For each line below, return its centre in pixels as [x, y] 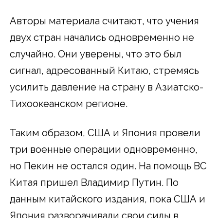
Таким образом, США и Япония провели [105, 133]
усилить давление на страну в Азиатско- [107, 87]
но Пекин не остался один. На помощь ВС [108, 166]
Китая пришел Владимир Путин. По [94, 183]
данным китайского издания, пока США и [108, 199]
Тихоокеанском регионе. [69, 104]
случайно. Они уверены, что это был [96, 54]
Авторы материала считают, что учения [104, 21]
